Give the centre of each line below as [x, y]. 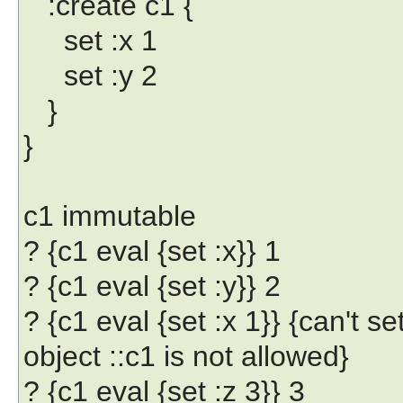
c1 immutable [110, 215]
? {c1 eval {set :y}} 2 [152, 286]
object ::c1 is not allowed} [186, 356]
